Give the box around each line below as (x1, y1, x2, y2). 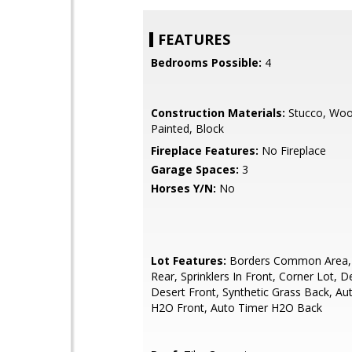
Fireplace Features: (151, 143, 258, 158)
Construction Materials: (151, 105, 285, 120)
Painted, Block (151, 121, 224, 136)
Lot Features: (151, 253, 226, 268)
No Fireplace (258, 143, 326, 158)
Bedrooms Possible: (151, 55, 262, 70)
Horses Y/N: (151, 181, 216, 196)
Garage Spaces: (151, 162, 239, 177)
